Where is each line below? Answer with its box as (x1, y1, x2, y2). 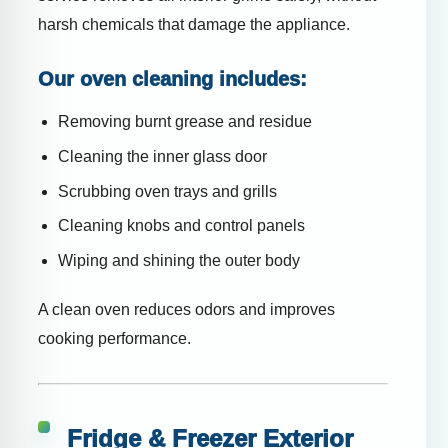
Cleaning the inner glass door (58, 147, 267, 165)
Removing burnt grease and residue (58, 113, 312, 131)
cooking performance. (38, 329, 191, 347)
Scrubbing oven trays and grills (58, 182, 277, 200)
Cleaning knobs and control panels (58, 217, 305, 235)
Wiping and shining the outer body (58, 251, 300, 269)
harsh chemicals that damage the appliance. (38, 16, 350, 34)
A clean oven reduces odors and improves (38, 300, 335, 318)
